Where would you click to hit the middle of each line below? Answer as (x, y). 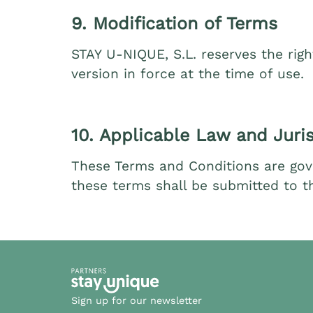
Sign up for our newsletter (137, 300)
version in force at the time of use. (188, 73)
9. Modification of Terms (174, 23)
